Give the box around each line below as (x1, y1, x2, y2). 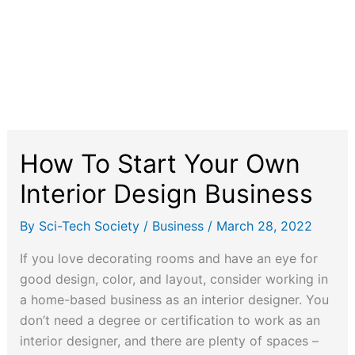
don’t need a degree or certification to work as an (19, 312, 320, 328)
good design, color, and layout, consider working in (19, 271, 328, 287)
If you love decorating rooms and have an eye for (19, 250, 318, 266)
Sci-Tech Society (38, 218, 143, 234)
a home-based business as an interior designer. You (19, 292, 329, 307)
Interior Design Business (19, 178, 313, 209)
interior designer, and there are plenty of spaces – (19, 333, 319, 349)
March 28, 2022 (216, 218, 312, 234)
